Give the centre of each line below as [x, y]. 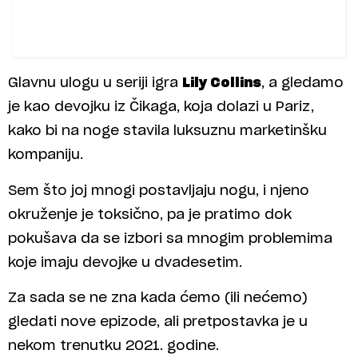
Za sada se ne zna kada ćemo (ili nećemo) [158, 297]
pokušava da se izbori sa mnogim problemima [170, 238]
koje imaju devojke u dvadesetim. [125, 262]
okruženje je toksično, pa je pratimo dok [150, 214]
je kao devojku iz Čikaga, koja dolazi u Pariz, [161, 107]
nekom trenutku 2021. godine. [113, 345]
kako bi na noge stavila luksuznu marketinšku [167, 131]
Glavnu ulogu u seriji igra [95, 83]
